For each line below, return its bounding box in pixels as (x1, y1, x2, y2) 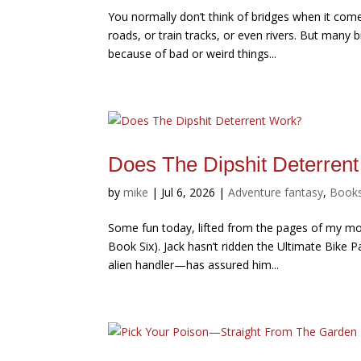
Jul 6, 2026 (161, 185, 216, 201)
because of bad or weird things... (108, 46, 277, 62)
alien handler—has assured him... (108, 257, 280, 273)
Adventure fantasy (228, 185, 324, 201)
